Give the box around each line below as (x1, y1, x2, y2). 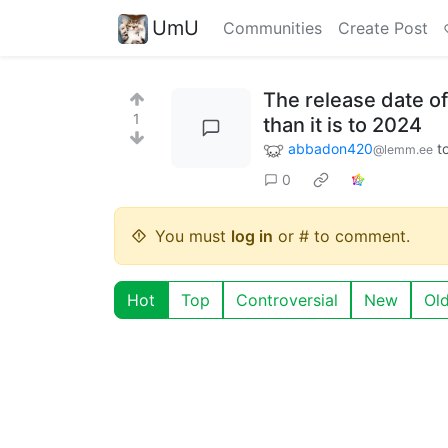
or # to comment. (273, 225, 410, 246)
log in (231, 225, 273, 246)
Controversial (236, 289, 338, 310)
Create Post (338, 18, 428, 38)
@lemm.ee (373, 142, 433, 157)
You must (155, 225, 231, 246)
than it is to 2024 (263, 113, 422, 137)
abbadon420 (288, 140, 373, 157)
